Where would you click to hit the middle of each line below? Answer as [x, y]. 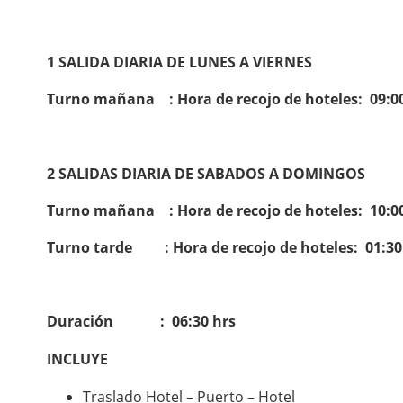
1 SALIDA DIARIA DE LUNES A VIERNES [179, 63]
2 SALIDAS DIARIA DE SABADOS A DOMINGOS [206, 173]
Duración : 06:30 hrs [141, 322]
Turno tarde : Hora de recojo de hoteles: [204, 247]
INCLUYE [77, 358]
